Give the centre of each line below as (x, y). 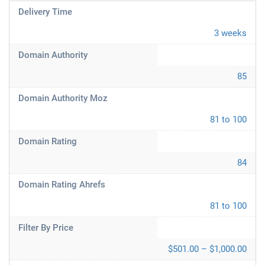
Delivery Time (45, 12)
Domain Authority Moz (63, 98)
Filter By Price (46, 228)
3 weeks (230, 33)
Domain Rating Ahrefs (62, 185)
